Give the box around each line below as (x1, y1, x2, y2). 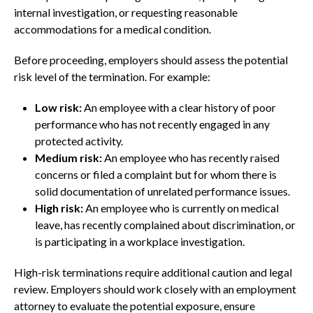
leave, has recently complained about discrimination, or (35, 217, 296, 231)
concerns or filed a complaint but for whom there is (35, 167, 277, 181)
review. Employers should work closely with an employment (14, 282, 296, 296)
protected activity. (35, 133, 123, 147)
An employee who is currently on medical (83, 201, 279, 214)
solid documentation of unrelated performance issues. (35, 184, 290, 198)
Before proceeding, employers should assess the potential (14, 52, 288, 66)
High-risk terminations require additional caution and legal (14, 265, 292, 279)
